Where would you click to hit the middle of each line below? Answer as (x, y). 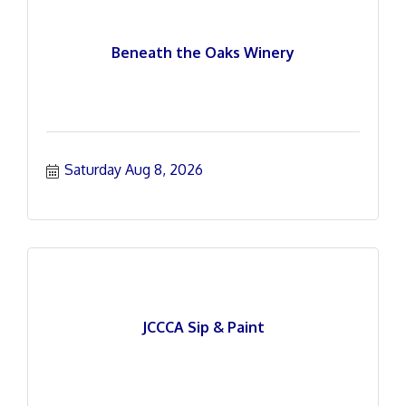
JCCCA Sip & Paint (203, 327)
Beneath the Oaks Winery (203, 53)
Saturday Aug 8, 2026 (134, 169)
